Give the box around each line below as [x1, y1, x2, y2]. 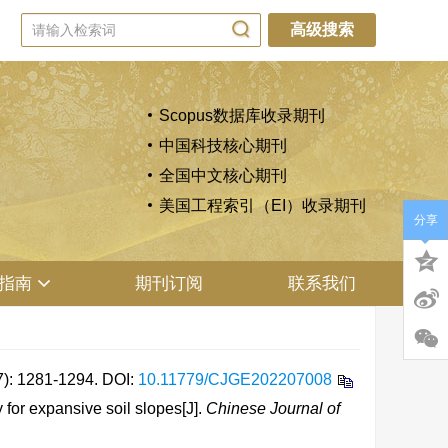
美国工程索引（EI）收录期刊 [159, 197, 366, 214]
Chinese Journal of [206, 400, 340, 417]
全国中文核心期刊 [159, 167, 287, 184]
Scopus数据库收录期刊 [159, 107, 325, 124]
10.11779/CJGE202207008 [138, 371, 332, 388]
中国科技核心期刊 [159, 137, 287, 154]
